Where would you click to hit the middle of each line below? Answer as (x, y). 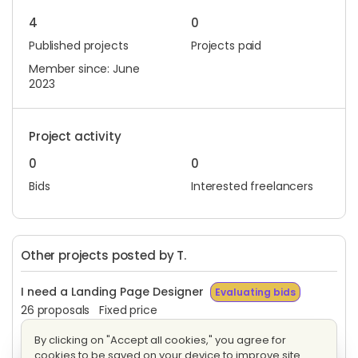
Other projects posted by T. (103, 256)
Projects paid (227, 46)
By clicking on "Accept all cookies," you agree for (160, 340)
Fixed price (128, 310)
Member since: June (84, 69)
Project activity (75, 137)
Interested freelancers (252, 187)
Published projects (79, 46)
